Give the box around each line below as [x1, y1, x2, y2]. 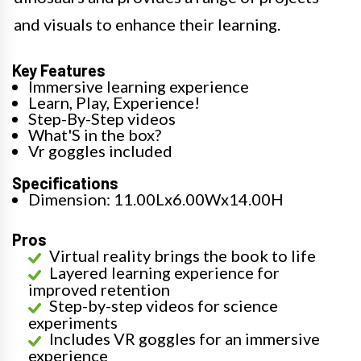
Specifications [12, 173, 118, 193]
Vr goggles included [28, 141, 172, 161]
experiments [28, 313, 118, 333]
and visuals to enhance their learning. [14, 15, 280, 35]
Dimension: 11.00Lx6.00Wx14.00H [28, 189, 284, 210]
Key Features [12, 60, 106, 81]
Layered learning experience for [49, 263, 280, 283]
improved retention [28, 280, 170, 300]
